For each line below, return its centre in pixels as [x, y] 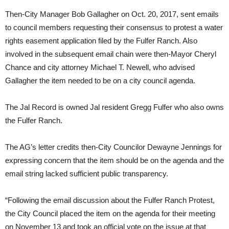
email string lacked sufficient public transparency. [87, 173]
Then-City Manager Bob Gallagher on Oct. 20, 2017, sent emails [112, 14]
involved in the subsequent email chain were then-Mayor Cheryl [111, 54]
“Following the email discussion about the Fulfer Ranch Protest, [110, 200]
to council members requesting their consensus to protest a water [114, 27]
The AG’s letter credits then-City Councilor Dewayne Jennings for [113, 147]
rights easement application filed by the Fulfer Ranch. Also [101, 40]
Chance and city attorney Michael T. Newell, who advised [100, 67]
